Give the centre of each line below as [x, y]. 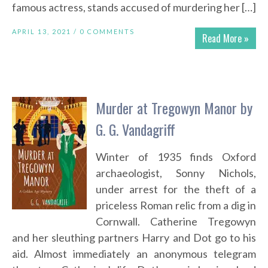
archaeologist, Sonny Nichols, [176, 173]
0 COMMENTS [107, 32]
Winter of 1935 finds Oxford [176, 157]
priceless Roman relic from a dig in [176, 205]
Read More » [226, 39]
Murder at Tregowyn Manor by [174, 108]
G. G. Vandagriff [135, 130]
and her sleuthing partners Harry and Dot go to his [134, 238]
